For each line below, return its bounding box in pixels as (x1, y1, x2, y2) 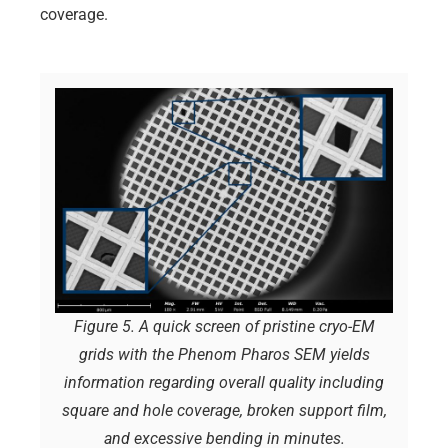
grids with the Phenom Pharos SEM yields (78, 344, 370, 364)
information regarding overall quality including (64, 372, 384, 392)
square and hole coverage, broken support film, (61, 400, 387, 420)
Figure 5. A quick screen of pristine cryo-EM (73, 316, 375, 336)
